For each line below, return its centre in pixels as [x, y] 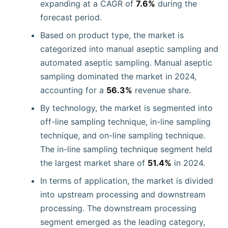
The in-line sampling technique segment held [126, 149]
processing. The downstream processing [118, 208]
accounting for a [73, 90]
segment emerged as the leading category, [123, 222]
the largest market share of [94, 163]
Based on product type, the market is [112, 35]
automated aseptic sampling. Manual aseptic [126, 63]
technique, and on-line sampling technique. [123, 135]
